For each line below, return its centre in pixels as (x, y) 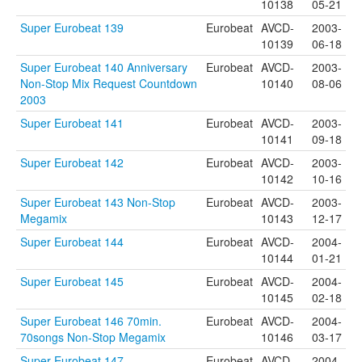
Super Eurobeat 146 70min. (91, 321)
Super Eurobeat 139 (72, 27)
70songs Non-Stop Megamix (93, 337)
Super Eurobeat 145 (72, 281)
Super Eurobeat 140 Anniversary (104, 67)
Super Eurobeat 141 (72, 123)
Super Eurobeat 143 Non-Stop (98, 202)
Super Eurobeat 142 (72, 162)
